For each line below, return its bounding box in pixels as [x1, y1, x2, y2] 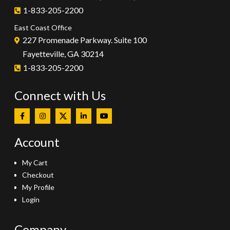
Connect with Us [14, 88, 106, 103]
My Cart [22, 158, 48, 167]
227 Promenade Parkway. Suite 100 [23, 35, 147, 45]
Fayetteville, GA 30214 [23, 49, 104, 59]
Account [14, 135, 60, 150]
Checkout [22, 170, 54, 180]
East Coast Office [14, 23, 72, 32]
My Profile [22, 183, 55, 192]
